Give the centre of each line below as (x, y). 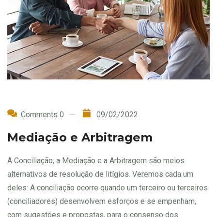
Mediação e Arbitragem (80, 137)
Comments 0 (42, 114)
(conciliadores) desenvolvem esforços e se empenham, (102, 201)
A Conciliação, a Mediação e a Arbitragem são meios (96, 160)
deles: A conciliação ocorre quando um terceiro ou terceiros (108, 187)
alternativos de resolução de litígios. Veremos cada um (100, 174)
